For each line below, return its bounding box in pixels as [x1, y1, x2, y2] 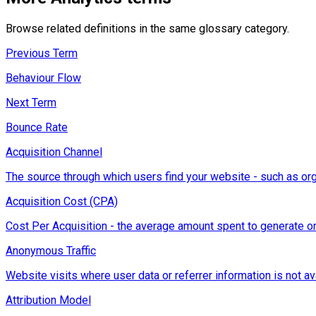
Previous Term [6, 47, 78, 61]
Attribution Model [6, 293, 91, 308]
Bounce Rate [6, 121, 68, 135]
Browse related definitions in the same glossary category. [6, 22, 289, 36]
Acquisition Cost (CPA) [6, 195, 118, 209]
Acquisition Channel [6, 145, 102, 159]
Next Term [6, 96, 56, 110]
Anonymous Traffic [6, 244, 96, 258]
